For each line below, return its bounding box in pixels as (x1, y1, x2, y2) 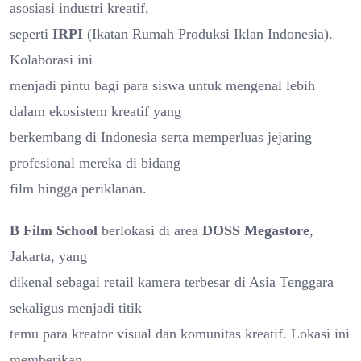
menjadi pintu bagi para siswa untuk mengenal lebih (10, 77, 315, 93)
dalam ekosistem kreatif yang (10, 102, 181, 119)
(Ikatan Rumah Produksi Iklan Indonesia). (83, 25, 333, 42)
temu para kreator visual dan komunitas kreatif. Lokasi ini (10, 325, 350, 342)
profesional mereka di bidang (10, 154, 180, 171)
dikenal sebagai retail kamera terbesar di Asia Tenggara (10, 273, 334, 290)
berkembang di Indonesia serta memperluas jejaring (10, 128, 312, 145)
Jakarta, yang (10, 247, 87, 264)
